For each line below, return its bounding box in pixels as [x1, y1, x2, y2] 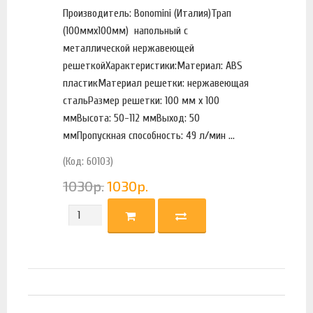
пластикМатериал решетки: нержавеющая [63, 76, 249, 89]
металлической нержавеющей [63, 41, 195, 54]
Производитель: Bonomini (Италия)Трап [63, 6, 232, 20]
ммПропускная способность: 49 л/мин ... [63, 129, 235, 142]
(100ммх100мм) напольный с [63, 24, 189, 37]
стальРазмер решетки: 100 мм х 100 [63, 94, 220, 107]
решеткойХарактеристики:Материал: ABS [63, 59, 243, 72]
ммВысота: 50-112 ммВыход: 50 [63, 111, 201, 124]
